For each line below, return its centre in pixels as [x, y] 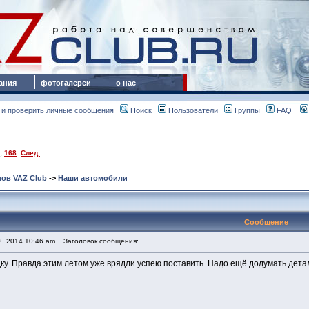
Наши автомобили [93, 178]
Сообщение [266, 222]
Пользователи [193, 110]
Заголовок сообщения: [98, 241]
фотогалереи [68, 83]
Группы [247, 110]
